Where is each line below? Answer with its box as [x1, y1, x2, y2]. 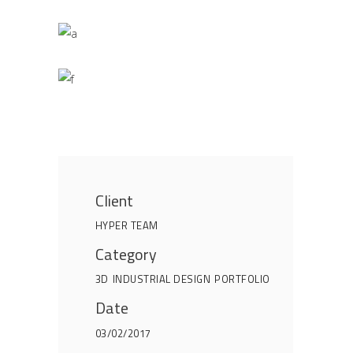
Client [95, 188, 133, 214]
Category [95, 242, 157, 267]
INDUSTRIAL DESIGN [112, 270, 211, 287]
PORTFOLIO [214, 270, 270, 287]
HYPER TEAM [95, 217, 158, 233]
